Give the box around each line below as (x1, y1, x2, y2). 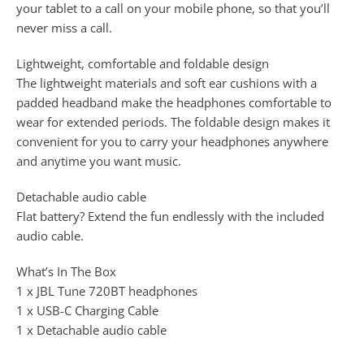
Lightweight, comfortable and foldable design (16, 54, 269, 71)
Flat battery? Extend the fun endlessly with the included (16, 207, 324, 224)
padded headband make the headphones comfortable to (16, 93, 331, 110)
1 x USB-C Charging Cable (16, 301, 158, 318)
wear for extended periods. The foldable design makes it (16, 113, 330, 130)
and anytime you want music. (16, 152, 181, 169)
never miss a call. (16, 19, 112, 36)
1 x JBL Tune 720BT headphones (16, 282, 197, 299)
